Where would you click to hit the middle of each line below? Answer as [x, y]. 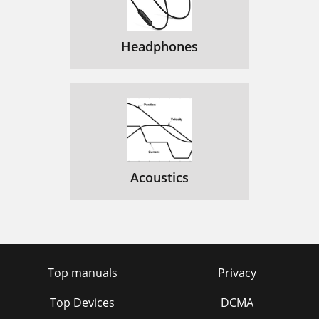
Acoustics [159, 178]
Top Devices [82, 303]
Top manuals [82, 273]
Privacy [237, 273]
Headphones [159, 47]
